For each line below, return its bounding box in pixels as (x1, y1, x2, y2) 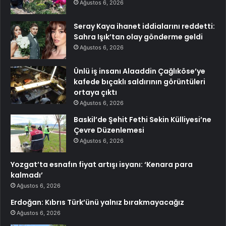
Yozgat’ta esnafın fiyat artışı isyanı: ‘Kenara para (11, 159, 193, 170)
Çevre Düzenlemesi (74, 125, 144, 136)
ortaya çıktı (74, 87, 117, 98)
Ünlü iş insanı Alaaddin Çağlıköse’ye (74, 66, 205, 77)
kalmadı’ (11, 170, 43, 181)
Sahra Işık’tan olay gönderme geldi (74, 32, 203, 42)
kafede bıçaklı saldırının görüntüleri (74, 77, 205, 87)
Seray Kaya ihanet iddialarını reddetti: (74, 21, 215, 32)
